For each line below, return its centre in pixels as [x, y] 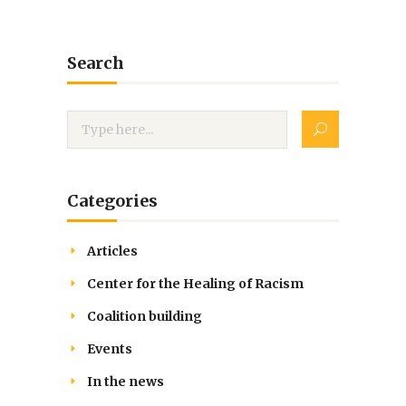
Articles [112, 251]
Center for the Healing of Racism [195, 284]
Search [96, 63]
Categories [112, 201]
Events [110, 349]
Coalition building [145, 317]
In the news [126, 382]
